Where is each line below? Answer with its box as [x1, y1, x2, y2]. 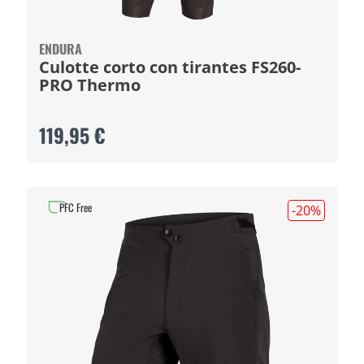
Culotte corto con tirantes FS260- [39, 56, 251, 78]
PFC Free [59, 199, 92, 215]
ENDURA [39, 39, 82, 58]
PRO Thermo [39, 74, 141, 96]
